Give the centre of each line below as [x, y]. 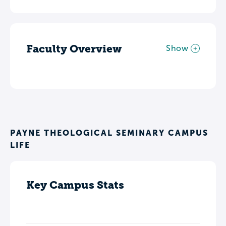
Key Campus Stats [75, 185]
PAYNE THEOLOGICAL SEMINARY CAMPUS [109, 132]
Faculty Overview [74, 48]
